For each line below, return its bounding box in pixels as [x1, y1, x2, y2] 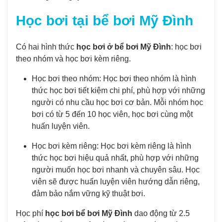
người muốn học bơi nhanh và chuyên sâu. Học [32, 166, 200, 174]
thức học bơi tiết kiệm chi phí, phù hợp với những [32, 86, 205, 95]
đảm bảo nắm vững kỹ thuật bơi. [32, 189, 145, 198]
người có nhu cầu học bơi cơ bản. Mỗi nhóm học [32, 98, 203, 107]
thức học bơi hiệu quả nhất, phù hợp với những [32, 154, 199, 163]
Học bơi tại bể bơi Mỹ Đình [16, 13, 193, 29]
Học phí [16, 209, 45, 218]
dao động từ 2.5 [132, 209, 190, 218]
